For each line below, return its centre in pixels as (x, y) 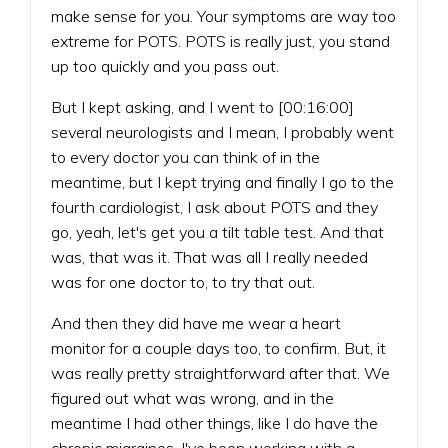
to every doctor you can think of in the (185, 156)
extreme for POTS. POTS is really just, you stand (220, 40)
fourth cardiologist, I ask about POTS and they (214, 206)
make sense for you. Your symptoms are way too (223, 15)
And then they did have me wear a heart (196, 322)
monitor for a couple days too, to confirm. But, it (218, 347)
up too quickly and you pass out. (165, 65)
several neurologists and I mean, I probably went (222, 131)
